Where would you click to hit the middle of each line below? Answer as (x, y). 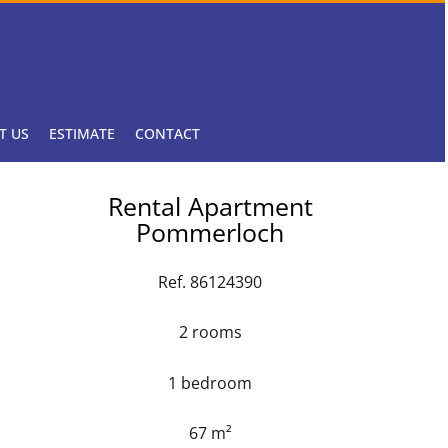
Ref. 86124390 (210, 281)
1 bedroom (210, 382)
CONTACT (167, 133)
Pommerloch (210, 231)
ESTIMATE (81, 133)
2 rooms (210, 332)
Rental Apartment (210, 205)
